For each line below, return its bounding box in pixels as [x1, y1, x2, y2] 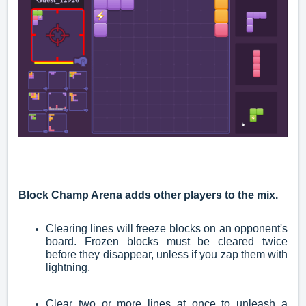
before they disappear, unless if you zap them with [46, 248, 288, 260]
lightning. [46, 261, 90, 273]
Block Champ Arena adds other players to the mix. [18, 189, 281, 201]
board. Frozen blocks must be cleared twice [46, 235, 288, 247]
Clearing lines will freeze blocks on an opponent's [46, 222, 288, 234]
